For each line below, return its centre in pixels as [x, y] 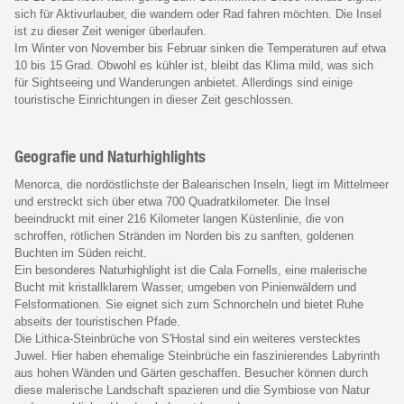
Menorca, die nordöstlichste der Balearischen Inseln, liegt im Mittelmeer [202, 184]
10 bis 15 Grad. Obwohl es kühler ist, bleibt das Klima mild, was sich [194, 65]
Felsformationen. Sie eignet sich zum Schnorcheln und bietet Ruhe [189, 304]
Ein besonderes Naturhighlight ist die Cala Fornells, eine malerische [191, 270]
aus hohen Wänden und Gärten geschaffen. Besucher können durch [191, 372]
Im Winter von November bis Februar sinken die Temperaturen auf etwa [200, 48]
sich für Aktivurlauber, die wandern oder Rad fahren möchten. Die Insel [198, 14]
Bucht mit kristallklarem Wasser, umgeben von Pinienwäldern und [185, 287]
